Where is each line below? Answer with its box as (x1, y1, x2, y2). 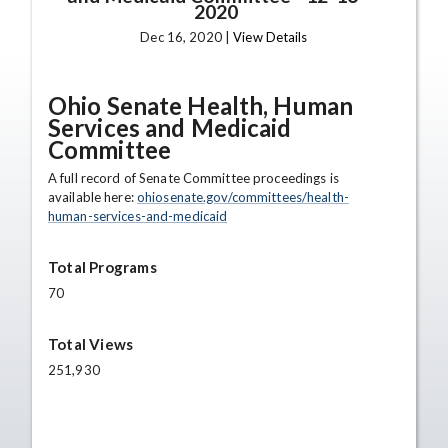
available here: (48, 189, 137, 205)
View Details (233, 29, 308, 45)
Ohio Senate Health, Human (48, 91, 353, 120)
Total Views (48, 335, 134, 353)
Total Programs (48, 258, 157, 276)
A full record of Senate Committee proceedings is (48, 170, 339, 186)
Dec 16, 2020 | (140, 29, 234, 45)
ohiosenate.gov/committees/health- (136, 189, 349, 205)
